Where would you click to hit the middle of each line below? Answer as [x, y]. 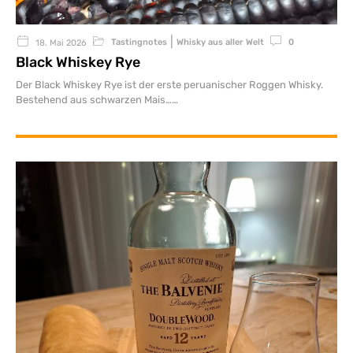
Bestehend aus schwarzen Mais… [94, 100]
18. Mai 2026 [61, 43]
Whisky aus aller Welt [220, 43]
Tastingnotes [139, 43]
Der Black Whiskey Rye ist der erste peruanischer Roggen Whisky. [169, 85]
